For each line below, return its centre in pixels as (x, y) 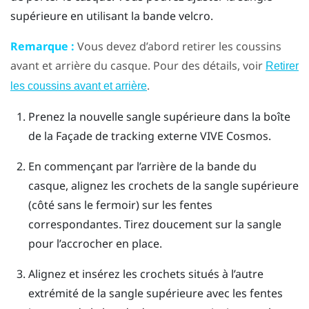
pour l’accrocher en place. (95, 243)
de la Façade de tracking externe (114, 136)
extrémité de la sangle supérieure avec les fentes (155, 293)
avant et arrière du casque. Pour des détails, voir (138, 65)
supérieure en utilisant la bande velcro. (112, 16)
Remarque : (42, 46)
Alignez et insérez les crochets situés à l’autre (146, 273)
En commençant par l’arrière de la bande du (142, 166)
